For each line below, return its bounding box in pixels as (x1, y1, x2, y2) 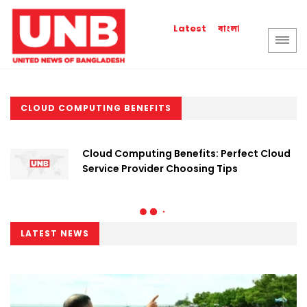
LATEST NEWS (21, 228, 89, 239)
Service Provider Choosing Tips (82, 162, 238, 175)
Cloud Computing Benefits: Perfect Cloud (82, 147, 291, 160)
